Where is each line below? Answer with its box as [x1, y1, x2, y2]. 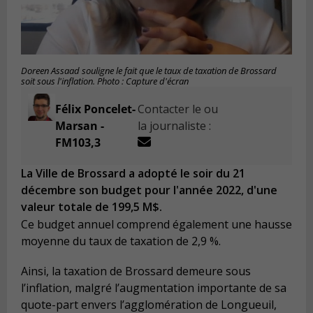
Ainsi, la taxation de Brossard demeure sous [21, 263, 251, 279]
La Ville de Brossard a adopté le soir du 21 [21, 166, 245, 182]
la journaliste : [138, 118, 212, 134]
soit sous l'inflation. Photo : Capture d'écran [21, 75, 189, 88]
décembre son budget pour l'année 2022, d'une [21, 182, 277, 198]
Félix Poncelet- [54, 101, 136, 117]
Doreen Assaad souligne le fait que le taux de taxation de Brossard [21, 65, 277, 78]
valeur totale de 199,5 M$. [21, 199, 162, 215]
